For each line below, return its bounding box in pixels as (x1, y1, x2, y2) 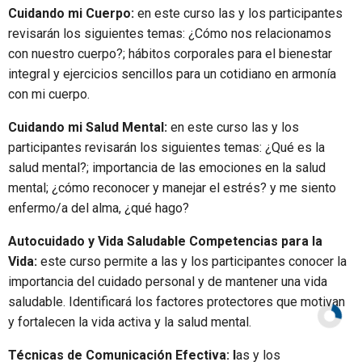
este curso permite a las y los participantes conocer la (37, 254, 347, 270)
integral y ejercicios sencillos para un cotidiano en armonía (8, 66, 336, 82)
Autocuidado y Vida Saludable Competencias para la (8, 234, 322, 250)
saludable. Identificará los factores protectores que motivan (8, 294, 345, 310)
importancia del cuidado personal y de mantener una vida (8, 274, 327, 290)
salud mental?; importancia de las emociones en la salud (8, 160, 326, 176)
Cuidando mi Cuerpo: (8, 6, 137, 22)
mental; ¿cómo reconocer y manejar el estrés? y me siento (8, 180, 336, 196)
